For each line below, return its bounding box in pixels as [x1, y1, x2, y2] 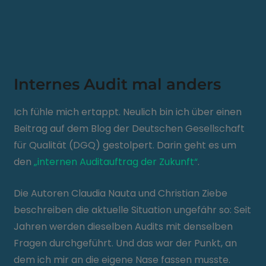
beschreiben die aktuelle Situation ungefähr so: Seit [14, 203, 252, 217]
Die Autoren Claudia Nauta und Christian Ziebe [14, 186, 228, 200]
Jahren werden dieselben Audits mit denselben [14, 220, 233, 233]
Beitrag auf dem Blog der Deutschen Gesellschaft [14, 122, 245, 135]
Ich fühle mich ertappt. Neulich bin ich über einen [14, 105, 242, 119]
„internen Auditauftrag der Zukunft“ [34, 155, 198, 169]
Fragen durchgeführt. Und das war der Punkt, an [14, 236, 237, 250]
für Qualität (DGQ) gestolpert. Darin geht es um [14, 138, 237, 152]
